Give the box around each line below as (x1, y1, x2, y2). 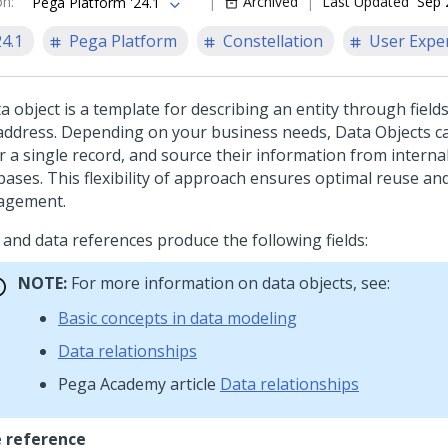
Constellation (223, 30, 323, 52)
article (166, 373, 220, 395)
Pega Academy (58, 373, 166, 395)
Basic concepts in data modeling (58, 307, 297, 329)
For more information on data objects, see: (67, 272, 390, 294)
